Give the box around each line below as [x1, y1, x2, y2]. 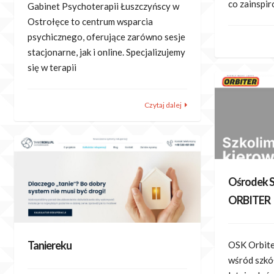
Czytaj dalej [144, 100, 182, 110]
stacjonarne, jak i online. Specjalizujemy [28, 46, 185, 57]
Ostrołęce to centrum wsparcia [28, 15, 153, 27]
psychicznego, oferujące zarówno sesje [28, 31, 185, 42]
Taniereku [28, 239, 72, 253]
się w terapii [28, 61, 76, 73]
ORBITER [228, 193, 271, 207]
